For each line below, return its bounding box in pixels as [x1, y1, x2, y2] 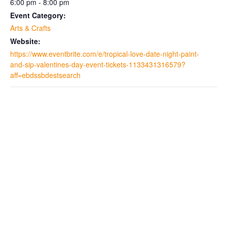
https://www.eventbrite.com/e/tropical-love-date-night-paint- [10, 49, 199, 59]
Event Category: [10, 10, 66, 20]
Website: [10, 36, 41, 46]
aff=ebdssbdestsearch [10, 70, 81, 80]
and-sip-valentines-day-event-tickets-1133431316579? [10, 59, 185, 69]
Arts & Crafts [10, 23, 51, 33]
